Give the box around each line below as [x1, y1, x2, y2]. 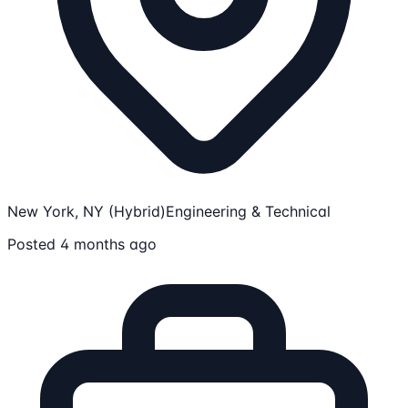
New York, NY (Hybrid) [7, 202, 166, 220]
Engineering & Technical [166, 202, 331, 220]
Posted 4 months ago [7, 235, 157, 253]
